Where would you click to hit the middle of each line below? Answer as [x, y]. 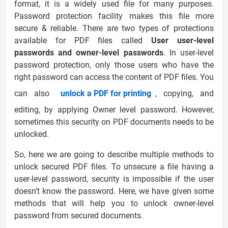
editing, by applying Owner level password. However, [114, 109]
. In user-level [189, 52]
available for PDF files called [83, 40]
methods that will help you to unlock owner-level [114, 203]
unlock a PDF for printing [106, 93]
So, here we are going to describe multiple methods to [114, 154]
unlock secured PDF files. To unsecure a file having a [114, 166]
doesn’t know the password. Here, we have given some [114, 191]
